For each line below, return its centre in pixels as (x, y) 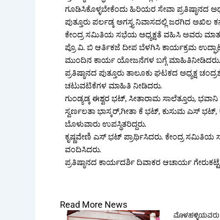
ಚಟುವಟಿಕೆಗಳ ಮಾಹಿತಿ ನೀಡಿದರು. (113, 88)
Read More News (94, 205)
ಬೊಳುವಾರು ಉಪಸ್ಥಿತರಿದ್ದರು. (106, 126)
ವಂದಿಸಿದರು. (83, 151)
